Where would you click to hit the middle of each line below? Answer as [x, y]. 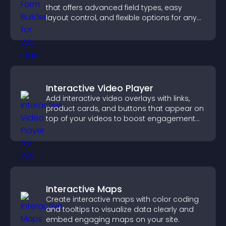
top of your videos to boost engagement [121, 119]
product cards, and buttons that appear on [125, 108]
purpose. [62, 28]
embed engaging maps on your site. [113, 219]
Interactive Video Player [100, 88]
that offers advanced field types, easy [114, 8]
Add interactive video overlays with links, [118, 98]
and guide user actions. [89, 129]
